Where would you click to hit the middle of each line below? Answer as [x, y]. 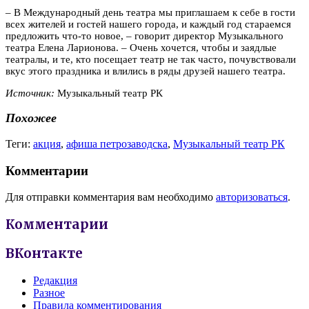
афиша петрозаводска [117, 143]
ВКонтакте [44, 253]
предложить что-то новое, [66, 36]
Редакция [55, 280]
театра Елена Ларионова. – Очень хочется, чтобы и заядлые [141, 47]
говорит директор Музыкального [208, 36]
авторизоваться [252, 197]
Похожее [31, 118]
